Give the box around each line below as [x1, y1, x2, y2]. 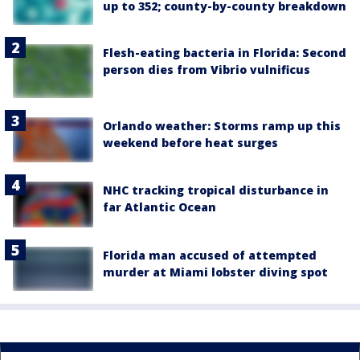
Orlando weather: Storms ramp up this [103, 118, 341, 134]
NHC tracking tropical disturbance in [103, 182, 329, 198]
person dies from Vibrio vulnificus [103, 62, 310, 78]
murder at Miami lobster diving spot [103, 264, 328, 280]
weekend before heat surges [103, 135, 278, 151]
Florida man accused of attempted [103, 247, 317, 263]
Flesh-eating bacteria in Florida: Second [103, 45, 346, 61]
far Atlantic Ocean [103, 199, 216, 215]
